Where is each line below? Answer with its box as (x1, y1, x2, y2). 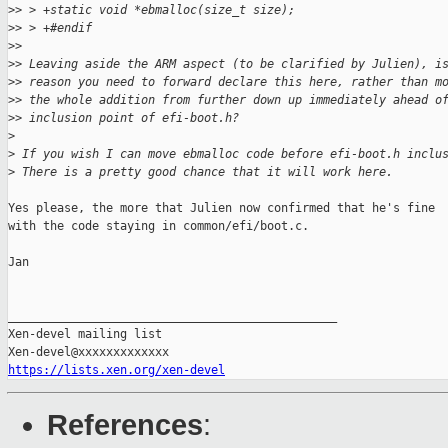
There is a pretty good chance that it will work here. (15, 165, 393, 180)
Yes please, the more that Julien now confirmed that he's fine (8, 201, 435, 216)
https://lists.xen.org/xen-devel (8, 363, 225, 378)
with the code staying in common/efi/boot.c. (8, 219, 309, 234)
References (47, 409, 203, 442)
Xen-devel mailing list (8, 327, 162, 342)
